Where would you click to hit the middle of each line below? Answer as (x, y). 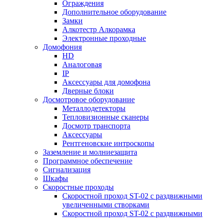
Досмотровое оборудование (89, 100)
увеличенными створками (106, 205)
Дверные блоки (88, 91)
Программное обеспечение (88, 161)
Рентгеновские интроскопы (108, 144)
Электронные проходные (104, 38)
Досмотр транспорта (96, 126)
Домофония (62, 47)
